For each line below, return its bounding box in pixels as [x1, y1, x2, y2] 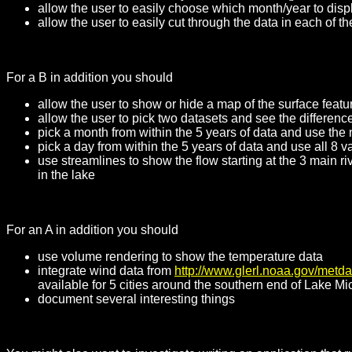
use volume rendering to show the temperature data [38, 250, 323, 264]
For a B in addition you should [6, 71, 173, 85]
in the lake [38, 168, 95, 182]
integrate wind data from [38, 264, 174, 278]
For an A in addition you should [6, 223, 178, 237]
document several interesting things [38, 292, 235, 306]
